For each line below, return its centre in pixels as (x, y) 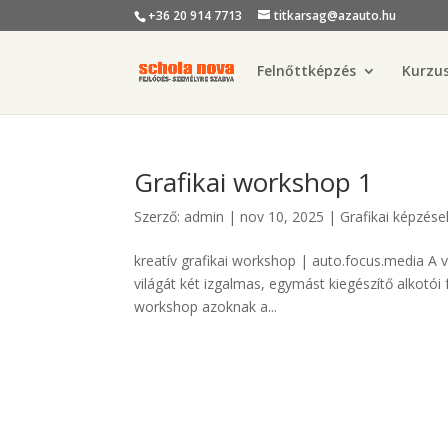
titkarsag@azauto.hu (335, 15)
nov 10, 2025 (282, 216)
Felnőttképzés (307, 70)
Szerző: (159, 216)
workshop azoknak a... (206, 306)
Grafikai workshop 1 (254, 182)
